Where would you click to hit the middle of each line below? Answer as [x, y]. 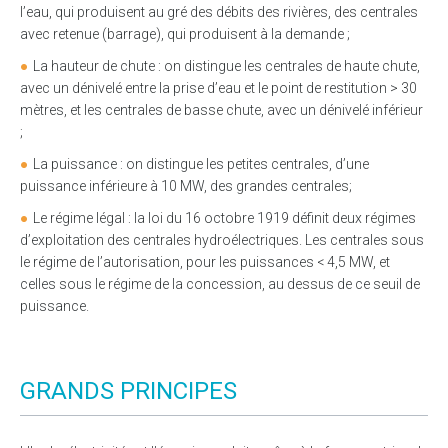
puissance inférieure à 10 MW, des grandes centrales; [186, 186]
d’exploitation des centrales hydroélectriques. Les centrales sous [222, 240]
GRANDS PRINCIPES [128, 391]
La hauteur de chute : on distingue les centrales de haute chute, [226, 66]
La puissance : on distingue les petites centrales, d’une [201, 164]
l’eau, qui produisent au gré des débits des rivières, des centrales [219, 12]
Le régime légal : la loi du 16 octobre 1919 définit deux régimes [224, 218]
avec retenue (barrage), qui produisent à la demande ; [185, 34]
